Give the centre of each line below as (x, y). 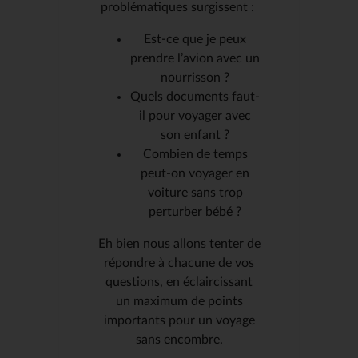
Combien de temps (195, 154)
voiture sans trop (195, 192)
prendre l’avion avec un (195, 58)
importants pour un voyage (179, 320)
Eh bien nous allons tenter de (179, 243)
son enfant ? (195, 135)
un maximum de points (179, 301)
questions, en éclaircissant (179, 282)
